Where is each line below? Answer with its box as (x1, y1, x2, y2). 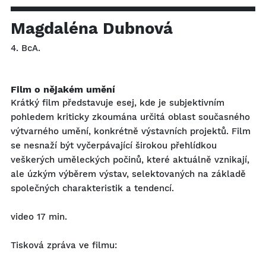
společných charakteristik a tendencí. (11, 183, 174, 194)
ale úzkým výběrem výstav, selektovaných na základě (11, 169, 246, 180)
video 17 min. (11, 211, 67, 223)
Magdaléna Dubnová (11, 19, 173, 39)
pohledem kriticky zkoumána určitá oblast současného (11, 112, 250, 123)
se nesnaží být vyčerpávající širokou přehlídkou (11, 140, 217, 151)
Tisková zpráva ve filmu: (11, 240, 120, 251)
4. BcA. (11, 43, 40, 54)
